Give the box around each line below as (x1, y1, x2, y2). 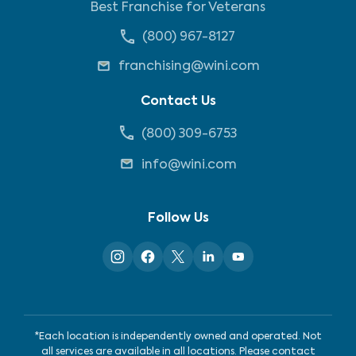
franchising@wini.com (118, 60, 260, 73)
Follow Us (147, 211, 209, 225)
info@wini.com (141, 158, 237, 172)
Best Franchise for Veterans (91, 2, 265, 14)
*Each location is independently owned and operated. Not (34, 331, 322, 342)
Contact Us (140, 95, 216, 108)
